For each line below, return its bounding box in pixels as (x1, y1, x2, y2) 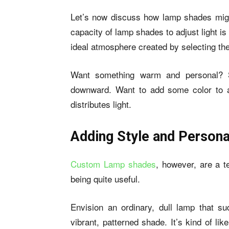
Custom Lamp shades (71, 157, 156, 170)
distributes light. (71, 98, 131, 110)
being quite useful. (71, 172, 140, 185)
